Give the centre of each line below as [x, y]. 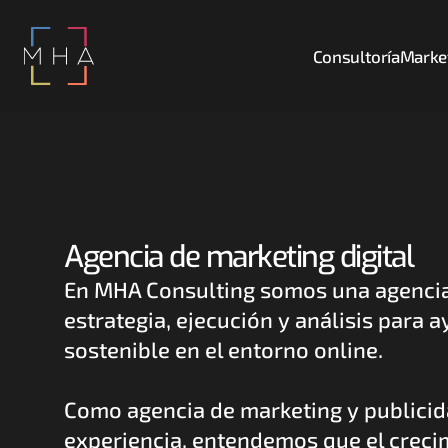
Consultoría [356, 55]
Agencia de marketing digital [238, 257]
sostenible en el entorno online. [226, 349]
